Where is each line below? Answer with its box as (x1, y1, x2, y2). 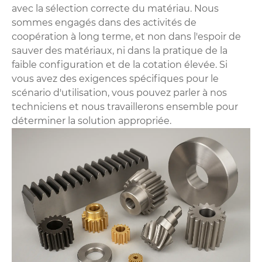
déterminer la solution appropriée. (12, 115, 171, 126)
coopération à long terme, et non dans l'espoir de (12, 30, 241, 42)
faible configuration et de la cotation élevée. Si (12, 58, 227, 70)
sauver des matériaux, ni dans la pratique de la (12, 44, 227, 56)
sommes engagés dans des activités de (12, 16, 196, 28)
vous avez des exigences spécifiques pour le (12, 73, 219, 84)
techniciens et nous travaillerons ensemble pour (12, 101, 238, 112)
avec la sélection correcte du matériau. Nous (12, 2, 219, 14)
